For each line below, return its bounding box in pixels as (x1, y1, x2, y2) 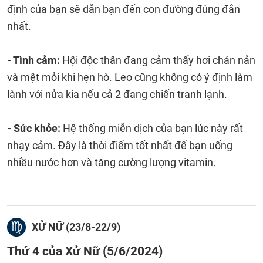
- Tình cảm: (7, 54, 62, 66)
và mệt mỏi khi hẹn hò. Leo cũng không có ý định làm (7, 71, 252, 83)
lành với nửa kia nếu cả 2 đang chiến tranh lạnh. (7, 88, 227, 100)
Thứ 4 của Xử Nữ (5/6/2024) (7, 244, 163, 258)
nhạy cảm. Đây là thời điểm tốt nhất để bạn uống (7, 139, 232, 151)
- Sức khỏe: (7, 122, 63, 134)
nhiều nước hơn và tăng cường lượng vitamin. (7, 156, 216, 168)
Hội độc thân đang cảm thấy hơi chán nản (62, 54, 255, 66)
